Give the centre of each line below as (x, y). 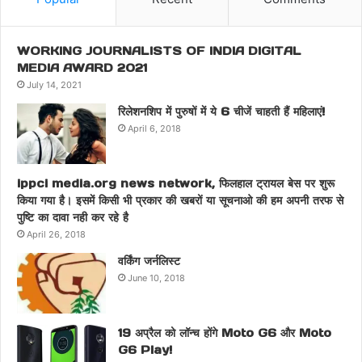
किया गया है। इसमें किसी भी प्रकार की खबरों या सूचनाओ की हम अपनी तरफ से (180, 200)
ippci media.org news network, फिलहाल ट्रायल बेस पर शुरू (176, 183)
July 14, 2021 (54, 84)
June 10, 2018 (156, 278)
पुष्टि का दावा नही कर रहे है (73, 217)
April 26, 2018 (56, 234)
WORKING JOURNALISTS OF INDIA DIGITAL (159, 51)
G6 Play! (145, 349)
